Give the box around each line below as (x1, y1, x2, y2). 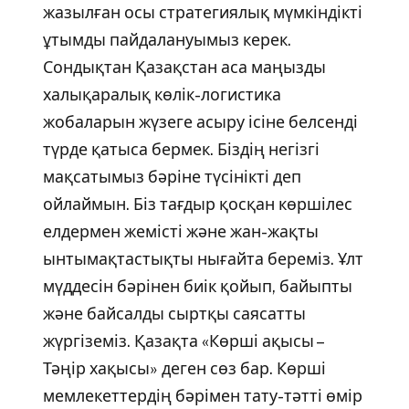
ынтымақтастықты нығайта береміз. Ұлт (42, 248, 363, 268)
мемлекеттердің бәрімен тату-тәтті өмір (42, 385, 362, 405)
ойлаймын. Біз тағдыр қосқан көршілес (42, 194, 352, 214)
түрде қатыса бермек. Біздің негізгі (42, 139, 320, 159)
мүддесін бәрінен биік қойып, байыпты (42, 276, 352, 296)
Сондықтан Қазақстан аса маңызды (42, 57, 326, 77)
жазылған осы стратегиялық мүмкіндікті (42, 2, 362, 22)
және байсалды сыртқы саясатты (42, 303, 306, 323)
